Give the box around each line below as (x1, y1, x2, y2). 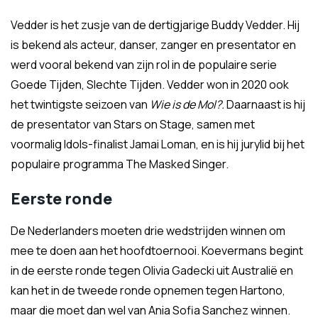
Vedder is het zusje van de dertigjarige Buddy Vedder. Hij (11, 17, 300, 33)
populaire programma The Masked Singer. (11, 156, 229, 172)
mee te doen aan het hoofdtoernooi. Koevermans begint (11, 243, 303, 258)
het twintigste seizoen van (11, 97, 150, 112)
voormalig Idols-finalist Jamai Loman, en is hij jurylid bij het (11, 136, 305, 152)
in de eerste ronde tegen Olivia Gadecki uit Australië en (11, 263, 293, 278)
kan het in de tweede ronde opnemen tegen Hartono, (11, 283, 285, 298)
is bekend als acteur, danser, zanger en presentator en (11, 37, 296, 53)
